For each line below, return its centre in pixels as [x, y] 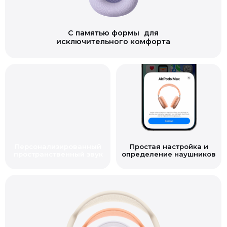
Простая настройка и [166, 128]
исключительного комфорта [111, 25]
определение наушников [166, 135]
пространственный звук [57, 135]
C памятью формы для [111, 16]
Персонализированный [57, 128]
